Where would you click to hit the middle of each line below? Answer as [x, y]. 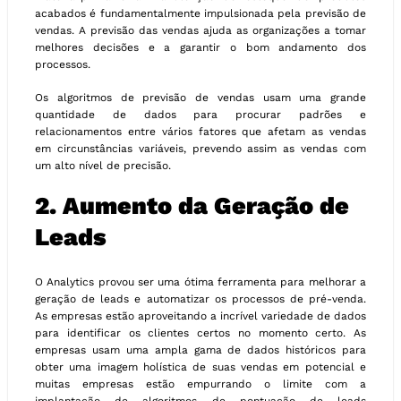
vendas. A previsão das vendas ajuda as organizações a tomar [200, 31]
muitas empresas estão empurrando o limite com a [200, 384]
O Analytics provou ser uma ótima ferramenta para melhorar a [200, 282]
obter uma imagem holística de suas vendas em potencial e [200, 367]
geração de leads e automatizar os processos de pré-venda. [200, 299]
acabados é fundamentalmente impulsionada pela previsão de [200, 14]
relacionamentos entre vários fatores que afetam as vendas [200, 132]
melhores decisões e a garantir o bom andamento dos [200, 48]
